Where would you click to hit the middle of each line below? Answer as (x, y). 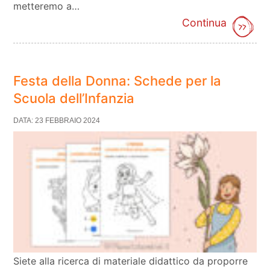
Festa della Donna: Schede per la (118, 80)
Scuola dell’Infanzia (74, 98)
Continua (204, 22)
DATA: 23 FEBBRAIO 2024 (57, 120)
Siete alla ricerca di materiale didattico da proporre (131, 261)
